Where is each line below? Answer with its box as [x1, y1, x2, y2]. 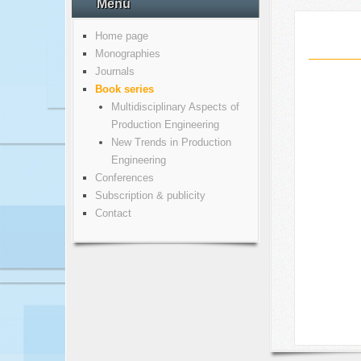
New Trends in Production [110, 136, 231, 148]
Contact [94, 207, 131, 219]
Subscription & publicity [94, 189, 205, 201]
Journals [94, 65, 135, 77]
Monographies [94, 48, 160, 60]
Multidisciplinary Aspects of [110, 101, 239, 113]
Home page [94, 30, 148, 42]
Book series [94, 83, 154, 95]
